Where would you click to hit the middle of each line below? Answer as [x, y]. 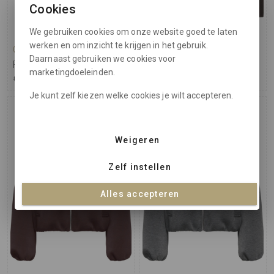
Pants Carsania [45, 65]
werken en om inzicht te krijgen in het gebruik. [119, 45]
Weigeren [138, 140]
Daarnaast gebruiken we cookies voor [103, 58]
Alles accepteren [140, 194]
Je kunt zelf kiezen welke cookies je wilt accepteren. [131, 95]
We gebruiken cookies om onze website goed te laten [134, 31]
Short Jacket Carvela [190, 65]
